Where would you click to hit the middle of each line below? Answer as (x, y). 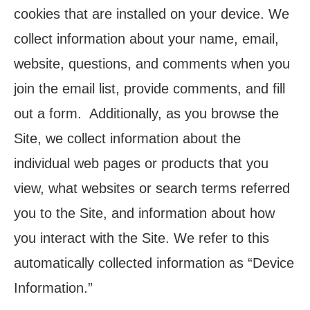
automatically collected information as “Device (154, 263)
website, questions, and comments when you (152, 64)
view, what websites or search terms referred (152, 188)
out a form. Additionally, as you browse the (146, 113)
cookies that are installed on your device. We (152, 14)
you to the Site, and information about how (144, 213)
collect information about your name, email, (146, 39)
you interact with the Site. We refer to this (142, 238)
